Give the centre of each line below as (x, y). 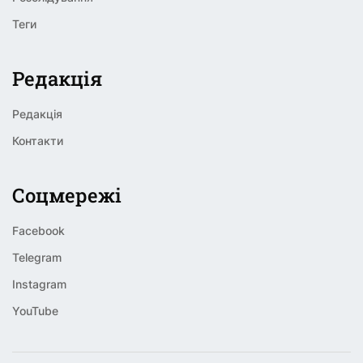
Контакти (38, 141)
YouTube (35, 311)
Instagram (39, 284)
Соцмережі (67, 196)
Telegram (37, 258)
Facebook (38, 231)
